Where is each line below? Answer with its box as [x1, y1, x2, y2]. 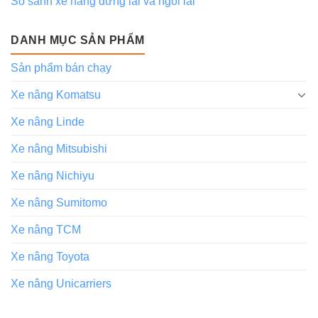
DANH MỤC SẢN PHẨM [11, 33, 145, 46]
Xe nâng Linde [11, 115, 84, 128]
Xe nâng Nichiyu [11, 169, 94, 182]
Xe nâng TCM [11, 223, 81, 236]
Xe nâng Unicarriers [11, 277, 111, 290]
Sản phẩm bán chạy [11, 61, 111, 74]
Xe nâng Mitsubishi [11, 142, 107, 155]
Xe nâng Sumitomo [11, 196, 107, 209]
